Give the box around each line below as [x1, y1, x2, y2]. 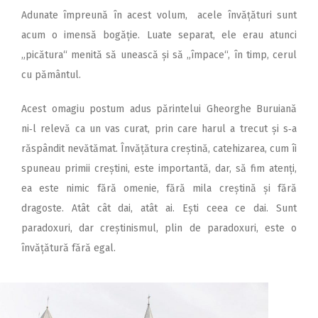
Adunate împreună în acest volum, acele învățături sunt [21, 9, 297, 22]
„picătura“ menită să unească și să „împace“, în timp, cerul [21, 49, 297, 62]
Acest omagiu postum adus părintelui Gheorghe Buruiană [21, 103, 297, 116]
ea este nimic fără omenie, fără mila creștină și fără [21, 182, 297, 195]
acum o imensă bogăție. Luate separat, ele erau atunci [21, 29, 297, 42]
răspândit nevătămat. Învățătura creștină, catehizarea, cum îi [21, 143, 297, 155]
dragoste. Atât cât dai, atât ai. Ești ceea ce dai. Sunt [21, 202, 297, 215]
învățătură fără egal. [21, 242, 116, 255]
